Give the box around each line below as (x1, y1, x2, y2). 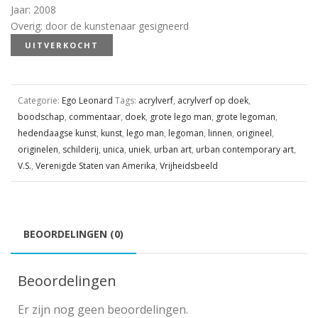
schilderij (62, 143, 99, 155)
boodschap (18, 110, 65, 123)
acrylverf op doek (177, 94, 248, 106)
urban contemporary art (196, 143, 294, 155)
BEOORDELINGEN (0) (23, 226, 124, 241)
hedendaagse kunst (18, 126, 97, 139)
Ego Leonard (62, 94, 113, 106)
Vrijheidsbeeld (160, 159, 218, 172)
